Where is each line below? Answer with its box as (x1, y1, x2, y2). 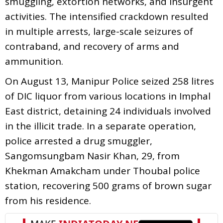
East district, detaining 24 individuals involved (5, 104, 211, 117)
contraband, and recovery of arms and (5, 39, 179, 53)
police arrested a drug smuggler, (5, 134, 152, 147)
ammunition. (5, 54, 63, 68)
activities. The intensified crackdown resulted (5, 9, 209, 23)
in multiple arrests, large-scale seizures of (5, 24, 193, 38)
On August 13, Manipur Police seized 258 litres (5, 74, 214, 88)
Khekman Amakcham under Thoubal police (5, 164, 200, 177)
